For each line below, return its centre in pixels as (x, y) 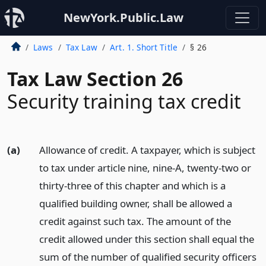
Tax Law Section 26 (95, 79)
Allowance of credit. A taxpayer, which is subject (147, 150)
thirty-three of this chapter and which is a (132, 186)
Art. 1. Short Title (144, 47)
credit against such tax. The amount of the (135, 221)
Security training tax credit (124, 101)
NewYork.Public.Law (123, 18)
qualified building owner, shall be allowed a (135, 203)
